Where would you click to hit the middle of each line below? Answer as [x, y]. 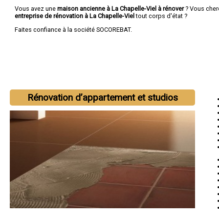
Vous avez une [36, 8]
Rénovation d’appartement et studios [102, 98]
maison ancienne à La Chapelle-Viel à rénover [120, 8]
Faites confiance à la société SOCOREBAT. [73, 29]
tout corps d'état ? [162, 16]
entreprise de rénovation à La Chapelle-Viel [75, 16]
